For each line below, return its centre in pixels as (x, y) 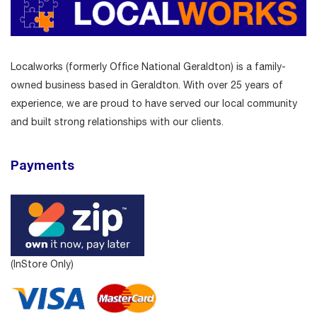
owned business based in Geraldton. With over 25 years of (147, 85)
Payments (42, 165)
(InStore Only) (42, 264)
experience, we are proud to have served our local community (154, 104)
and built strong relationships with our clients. (117, 122)
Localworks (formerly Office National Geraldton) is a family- (148, 67)
